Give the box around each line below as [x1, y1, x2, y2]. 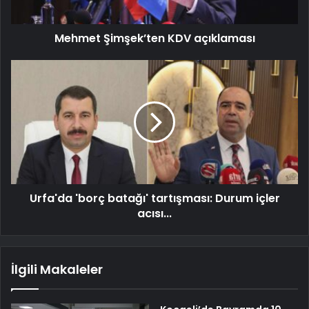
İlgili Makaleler [11, 261, 103, 279]
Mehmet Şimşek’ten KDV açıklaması [54, 30, 255, 47]
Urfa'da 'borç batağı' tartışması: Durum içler [29, 190, 280, 207]
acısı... [137, 206, 172, 222]
